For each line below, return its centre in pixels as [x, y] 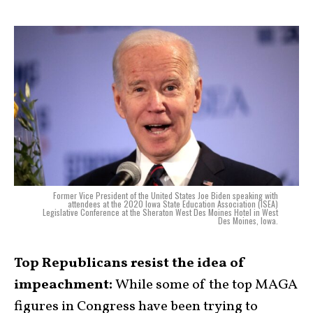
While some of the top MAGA [206, 285]
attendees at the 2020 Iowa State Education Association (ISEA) [173, 204]
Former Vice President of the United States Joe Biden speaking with [166, 196]
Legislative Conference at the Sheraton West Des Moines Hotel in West [160, 212]
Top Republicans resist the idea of [130, 264]
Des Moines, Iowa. [248, 221]
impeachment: [65, 285]
